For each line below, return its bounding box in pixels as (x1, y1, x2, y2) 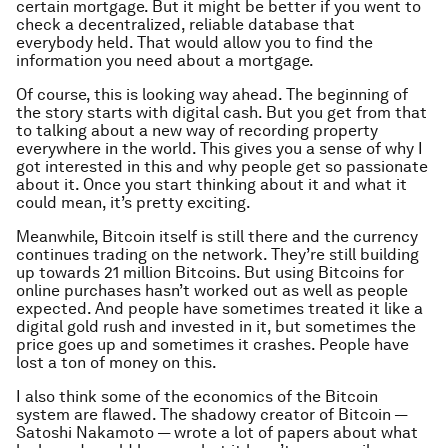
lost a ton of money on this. (16, 353, 217, 373)
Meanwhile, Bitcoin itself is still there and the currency (16, 227, 418, 247)
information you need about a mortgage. (16, 51, 314, 71)
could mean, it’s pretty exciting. (16, 193, 251, 213)
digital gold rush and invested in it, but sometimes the (16, 317, 416, 337)
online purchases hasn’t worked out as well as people (16, 281, 408, 301)
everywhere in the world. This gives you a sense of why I (16, 139, 423, 159)
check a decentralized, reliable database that (16, 15, 355, 35)
